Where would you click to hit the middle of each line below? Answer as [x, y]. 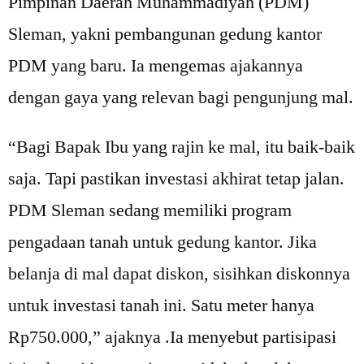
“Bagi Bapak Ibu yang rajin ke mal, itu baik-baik [182, 147]
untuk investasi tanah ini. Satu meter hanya [161, 305]
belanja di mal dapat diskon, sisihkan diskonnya [179, 274]
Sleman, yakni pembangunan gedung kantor [165, 34]
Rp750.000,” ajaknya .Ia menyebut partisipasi [172, 337]
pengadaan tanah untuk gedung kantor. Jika [162, 242]
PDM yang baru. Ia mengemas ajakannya [156, 66]
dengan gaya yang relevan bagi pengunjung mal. [181, 97]
